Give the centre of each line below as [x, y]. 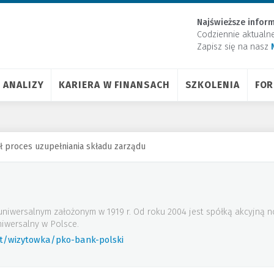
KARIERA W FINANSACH [114, 85]
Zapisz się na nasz [234, 47]
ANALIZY [24, 85]
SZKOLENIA [212, 85]
